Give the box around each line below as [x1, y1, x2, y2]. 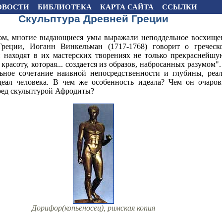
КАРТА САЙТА [100, 3, 154, 11]
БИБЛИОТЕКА [37, 3, 92, 11]
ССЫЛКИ [162, 3, 197, 11]
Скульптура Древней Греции [18, 13, 168, 25]
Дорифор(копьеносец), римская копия [31, 203, 155, 212]
